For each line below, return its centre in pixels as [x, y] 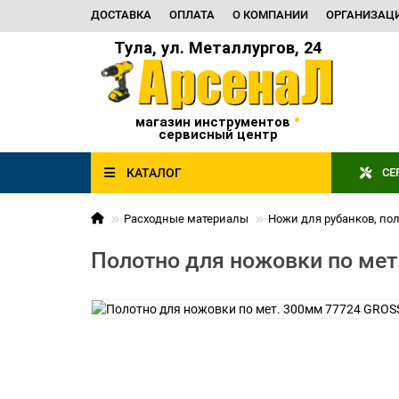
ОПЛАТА [192, 15]
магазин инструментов [215, 122]
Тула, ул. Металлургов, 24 [218, 48]
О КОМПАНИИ [270, 15]
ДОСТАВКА [121, 15]
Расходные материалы [186, 219]
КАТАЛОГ [154, 173]
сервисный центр [218, 135]
